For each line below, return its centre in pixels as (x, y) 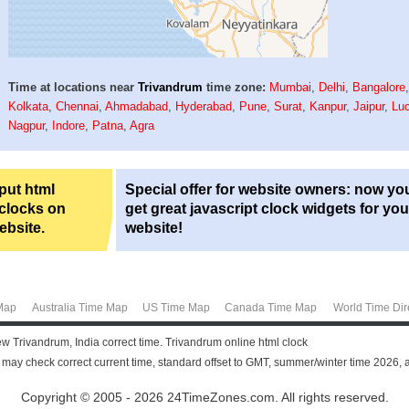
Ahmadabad (137, 106)
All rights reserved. (333, 397)
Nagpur (27, 125)
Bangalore (379, 87)
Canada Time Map (270, 307)
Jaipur (369, 106)
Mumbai (291, 87)
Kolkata (29, 106)
